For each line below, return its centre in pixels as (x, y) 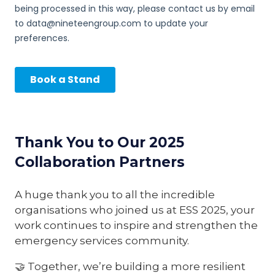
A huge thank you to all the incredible (115, 194)
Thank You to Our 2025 (99, 142)
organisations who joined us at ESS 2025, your (135, 209)
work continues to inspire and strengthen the (136, 225)
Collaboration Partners (100, 162)
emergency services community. (102, 240)
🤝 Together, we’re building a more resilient (130, 266)
